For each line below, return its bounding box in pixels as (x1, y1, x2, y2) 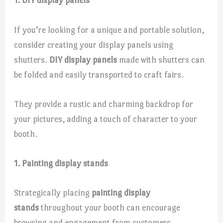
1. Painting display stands (14, 158, 109, 168)
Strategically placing (14, 188, 92, 198)
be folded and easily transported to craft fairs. (14, 69, 184, 80)
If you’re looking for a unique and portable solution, (14, 24, 205, 35)
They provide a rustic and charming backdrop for (14, 99, 194, 109)
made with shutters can (117, 54, 205, 65)
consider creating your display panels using (14, 39, 174, 50)
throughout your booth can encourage (39, 203, 181, 213)
